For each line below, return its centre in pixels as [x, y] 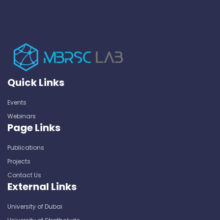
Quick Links [36, 82]
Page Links [34, 127]
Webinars [22, 116]
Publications [26, 147]
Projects [19, 161]
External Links [42, 186]
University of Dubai [35, 206]
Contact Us [24, 175]
